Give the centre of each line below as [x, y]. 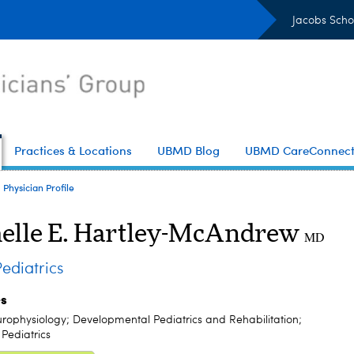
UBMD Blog [188, 150]
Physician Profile [39, 187]
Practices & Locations [73, 150]
